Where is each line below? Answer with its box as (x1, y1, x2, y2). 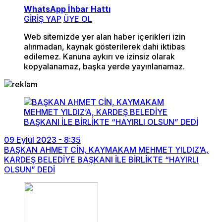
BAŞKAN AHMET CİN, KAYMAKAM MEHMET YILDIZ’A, (4, 145, 209, 155)
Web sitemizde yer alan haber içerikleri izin (24, 32, 185, 42)
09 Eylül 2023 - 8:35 (4, 135, 81, 145)
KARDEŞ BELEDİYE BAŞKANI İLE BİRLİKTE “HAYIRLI (4, 155, 199, 165)
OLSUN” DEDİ (4, 165, 55, 174)
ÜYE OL (63, 14, 92, 24)
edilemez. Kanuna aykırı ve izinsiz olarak (24, 52, 175, 61)
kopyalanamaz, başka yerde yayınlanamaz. (24, 61, 185, 71)
